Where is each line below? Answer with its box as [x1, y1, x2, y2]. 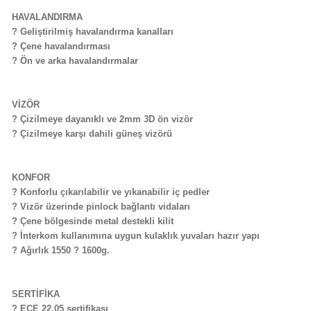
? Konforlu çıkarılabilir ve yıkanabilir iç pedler [11, 187, 210, 197]
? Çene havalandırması [11, 41, 110, 51]
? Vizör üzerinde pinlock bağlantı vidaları [11, 201, 190, 212]
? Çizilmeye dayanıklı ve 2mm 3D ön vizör [11, 114, 193, 124]
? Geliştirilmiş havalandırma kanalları [11, 26, 174, 37]
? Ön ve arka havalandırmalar [11, 56, 138, 66]
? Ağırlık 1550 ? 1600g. [11, 245, 110, 255]
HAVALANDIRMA [11, 12, 83, 22]
